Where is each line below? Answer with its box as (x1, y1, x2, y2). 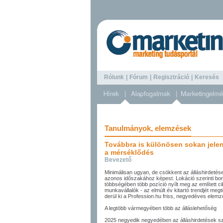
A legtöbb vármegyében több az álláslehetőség (105, 205, 217, 211)
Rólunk (104, 74, 124, 81)
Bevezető (105, 156, 131, 163)
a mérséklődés (105, 148, 154, 156)
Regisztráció (153, 74, 189, 81)
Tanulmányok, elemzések (105, 124, 191, 132)
